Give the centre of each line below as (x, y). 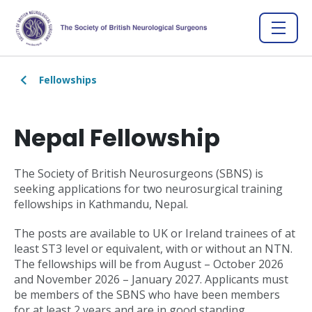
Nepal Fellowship (117, 138)
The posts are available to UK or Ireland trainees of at (155, 233)
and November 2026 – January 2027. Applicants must (151, 279)
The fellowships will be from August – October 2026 (149, 264)
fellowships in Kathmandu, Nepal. (104, 204)
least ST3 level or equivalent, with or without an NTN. (153, 249)
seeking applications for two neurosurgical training (148, 189)
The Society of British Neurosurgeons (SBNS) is (139, 173)
